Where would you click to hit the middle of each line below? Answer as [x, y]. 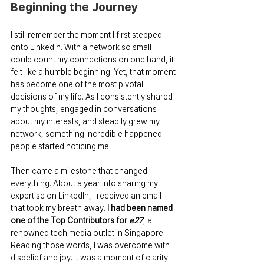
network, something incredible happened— [90, 133]
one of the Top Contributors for [70, 220]
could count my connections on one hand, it [93, 59]
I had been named [141, 208]
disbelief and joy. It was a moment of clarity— [93, 257]
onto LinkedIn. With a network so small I [84, 47]
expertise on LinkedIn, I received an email [87, 195]
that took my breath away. [59, 208]
